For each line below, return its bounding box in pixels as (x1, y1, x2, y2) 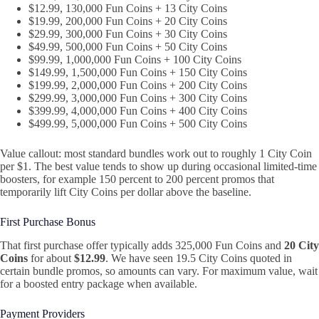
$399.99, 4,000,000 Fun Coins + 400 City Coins (28, 105, 247, 117)
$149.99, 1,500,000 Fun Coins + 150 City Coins (28, 66, 247, 79)
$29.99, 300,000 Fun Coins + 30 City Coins (28, 28, 227, 41)
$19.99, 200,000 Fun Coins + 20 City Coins (28, 15, 227, 28)
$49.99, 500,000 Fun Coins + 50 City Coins (28, 41, 227, 53)
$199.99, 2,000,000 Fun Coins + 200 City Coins (28, 79, 247, 92)
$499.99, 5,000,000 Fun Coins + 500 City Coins (28, 117, 247, 130)
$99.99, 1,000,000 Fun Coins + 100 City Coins (28, 53, 241, 66)
